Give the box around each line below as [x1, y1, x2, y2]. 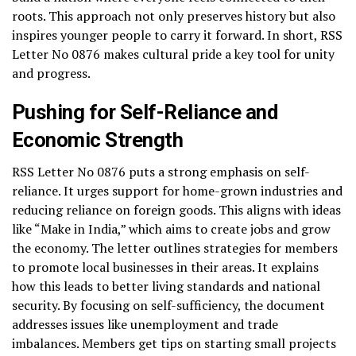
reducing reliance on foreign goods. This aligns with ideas [12, 200, 341, 219]
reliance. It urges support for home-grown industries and [12, 181, 342, 199]
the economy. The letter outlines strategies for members [12, 238, 338, 257]
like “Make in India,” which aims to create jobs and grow [12, 219, 331, 238]
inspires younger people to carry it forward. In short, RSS [12, 25, 342, 44]
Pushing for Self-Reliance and [12, 99, 278, 124]
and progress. [12, 64, 91, 82]
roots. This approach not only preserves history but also [12, 6, 335, 25]
